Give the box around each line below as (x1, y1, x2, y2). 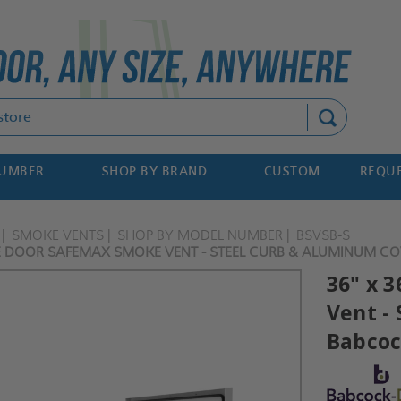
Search (128, 101, 175, 116)
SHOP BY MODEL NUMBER (117, 226, 284, 243)
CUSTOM (263, 164, 320, 179)
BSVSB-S (296, 226, 351, 243)
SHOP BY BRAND (101, 164, 208, 179)
